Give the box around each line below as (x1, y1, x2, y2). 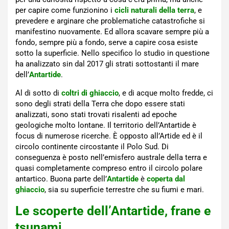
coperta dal (147, 174, 185, 184)
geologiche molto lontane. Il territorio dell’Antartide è (15, 121, 196, 130)
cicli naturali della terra (114, 6, 194, 15)
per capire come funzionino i (15, 6, 114, 15)
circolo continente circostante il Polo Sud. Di (15, 142, 169, 152)
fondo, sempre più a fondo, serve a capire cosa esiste (15, 38, 198, 48)
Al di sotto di (15, 88, 61, 98)
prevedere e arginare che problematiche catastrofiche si (15, 16, 205, 26)
